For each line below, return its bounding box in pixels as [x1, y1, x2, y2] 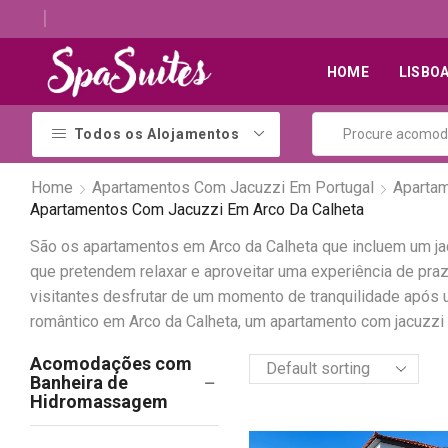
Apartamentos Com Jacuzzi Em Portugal [92, 177, 374, 197]
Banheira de [30, 372, 128, 394]
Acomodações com [30, 353, 192, 375]
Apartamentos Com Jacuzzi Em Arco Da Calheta [30, 199, 364, 219]
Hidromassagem [30, 391, 168, 413]
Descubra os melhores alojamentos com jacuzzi [108, 11, 411, 27]
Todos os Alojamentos [73, 126, 240, 142]
